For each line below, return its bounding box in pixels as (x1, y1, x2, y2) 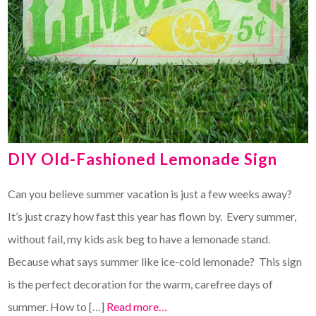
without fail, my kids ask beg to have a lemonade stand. (8, 232, 273, 246)
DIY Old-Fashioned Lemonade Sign (8, 150, 278, 169)
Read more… (107, 300, 168, 314)
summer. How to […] (8, 300, 107, 314)
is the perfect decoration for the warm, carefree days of (8, 277, 274, 291)
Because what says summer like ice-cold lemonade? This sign (8, 255, 303, 269)
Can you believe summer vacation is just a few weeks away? (8, 187, 295, 201)
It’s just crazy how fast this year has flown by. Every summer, (8, 209, 297, 224)
